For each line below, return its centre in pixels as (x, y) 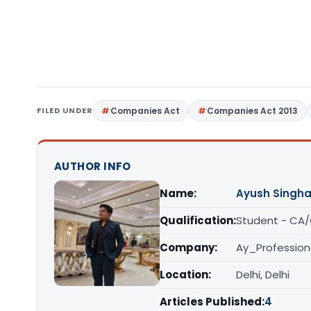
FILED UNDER (65, 110)
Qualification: (198, 220)
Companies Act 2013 (253, 110)
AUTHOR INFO (93, 166)
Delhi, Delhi (263, 274)
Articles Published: (212, 301)
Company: (188, 247)
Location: (185, 274)
